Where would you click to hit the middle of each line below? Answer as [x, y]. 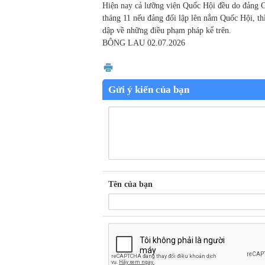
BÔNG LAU [124, 43]
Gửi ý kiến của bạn [149, 90]
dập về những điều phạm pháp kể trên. [167, 31]
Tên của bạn [130, 185]
